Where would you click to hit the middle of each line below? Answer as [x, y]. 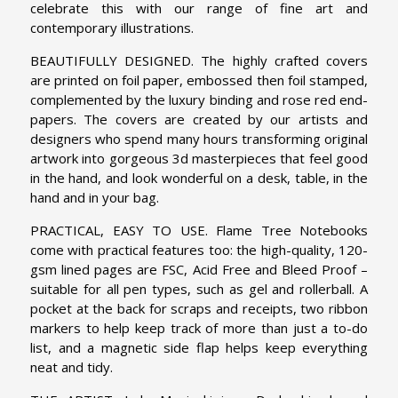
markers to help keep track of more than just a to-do [199, 327]
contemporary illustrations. [112, 27]
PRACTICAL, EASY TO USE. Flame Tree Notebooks [199, 230]
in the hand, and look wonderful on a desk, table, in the [199, 177]
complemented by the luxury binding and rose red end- [199, 99]
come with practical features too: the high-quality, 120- [199, 249]
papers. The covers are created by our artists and [199, 119]
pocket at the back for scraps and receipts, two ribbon [199, 308]
